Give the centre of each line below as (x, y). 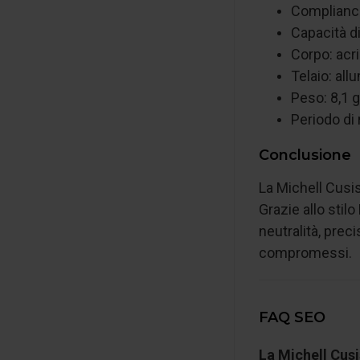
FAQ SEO (292, 317)
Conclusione (305, 155)
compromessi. (305, 253)
